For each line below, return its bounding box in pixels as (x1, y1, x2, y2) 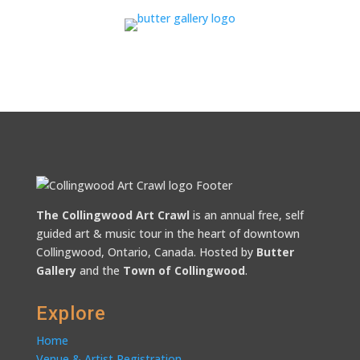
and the (76, 263, 123, 278)
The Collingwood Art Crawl (35, 207, 190, 223)
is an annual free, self (189, 207, 304, 223)
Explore (35, 302, 106, 325)
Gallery (35, 263, 76, 278)
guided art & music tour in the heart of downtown (35, 226, 300, 241)
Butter (256, 244, 294, 260)
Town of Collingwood (122, 263, 245, 278)
